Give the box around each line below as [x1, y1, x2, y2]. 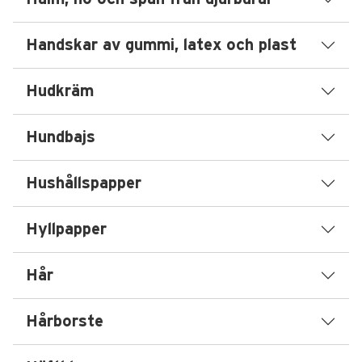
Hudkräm [26, 83, 94, 99]
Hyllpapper [26, 221, 107, 238]
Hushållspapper [26, 175, 141, 192]
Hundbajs [26, 129, 95, 145]
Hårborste [26, 314, 103, 330]
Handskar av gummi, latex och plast [26, 37, 297, 53]
